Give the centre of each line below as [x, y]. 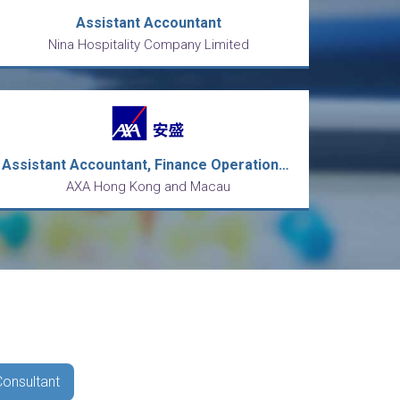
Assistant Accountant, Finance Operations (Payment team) [284, 165]
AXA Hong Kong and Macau [148, 187]
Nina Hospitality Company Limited [148, 45]
